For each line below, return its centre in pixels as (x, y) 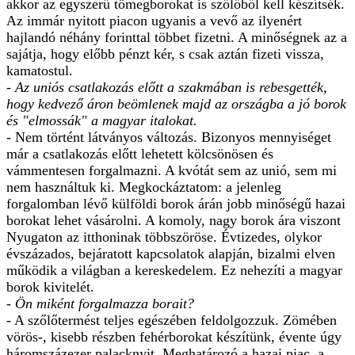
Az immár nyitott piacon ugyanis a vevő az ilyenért (154, 20)
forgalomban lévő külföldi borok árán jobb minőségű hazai (176, 203)
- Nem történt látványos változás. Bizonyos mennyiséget (169, 137)
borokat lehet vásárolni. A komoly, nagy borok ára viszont (174, 220)
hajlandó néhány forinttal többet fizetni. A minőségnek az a (177, 37)
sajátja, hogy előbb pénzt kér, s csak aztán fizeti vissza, (165, 53)
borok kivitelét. (50, 286)
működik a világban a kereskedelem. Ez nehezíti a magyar (174, 270)
